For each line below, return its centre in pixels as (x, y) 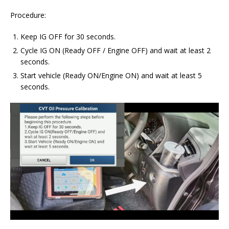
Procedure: (28, 15)
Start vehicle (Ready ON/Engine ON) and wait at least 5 (111, 76)
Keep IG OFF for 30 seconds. (68, 37)
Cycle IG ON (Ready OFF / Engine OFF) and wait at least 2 (116, 51)
